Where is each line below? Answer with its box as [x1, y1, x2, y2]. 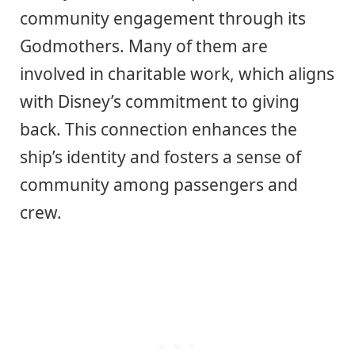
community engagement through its [20, 6, 306, 29]
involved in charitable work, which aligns [20, 62, 334, 85]
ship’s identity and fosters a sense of [20, 145, 301, 168]
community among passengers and [20, 173, 298, 196]
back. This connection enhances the [20, 117, 297, 140]
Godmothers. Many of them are [20, 34, 268, 57]
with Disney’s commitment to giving [20, 90, 300, 113]
